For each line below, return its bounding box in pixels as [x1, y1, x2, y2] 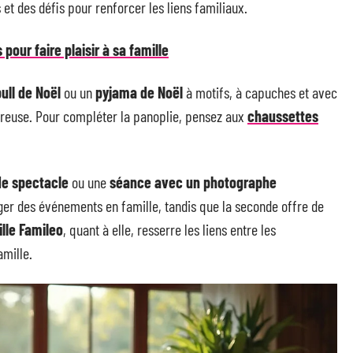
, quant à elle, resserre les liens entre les [63, 220, 276, 239]
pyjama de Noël [95, 83, 183, 102]
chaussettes [247, 106, 318, 125]
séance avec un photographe [110, 173, 277, 191]
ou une [69, 173, 110, 191]
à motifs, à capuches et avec [183, 83, 337, 102]
